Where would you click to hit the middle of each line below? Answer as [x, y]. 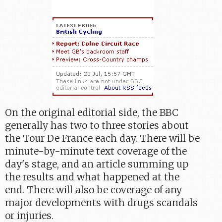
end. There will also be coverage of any [94, 190]
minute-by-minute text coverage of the [96, 151]
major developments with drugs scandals [102, 202]
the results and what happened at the [92, 177]
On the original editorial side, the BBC [92, 112]
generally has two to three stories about [97, 125]
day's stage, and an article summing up [97, 164]
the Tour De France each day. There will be [103, 138]
